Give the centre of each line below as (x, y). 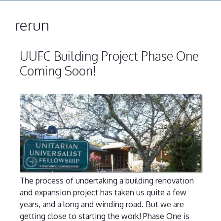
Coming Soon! (58, 70)
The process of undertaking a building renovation (107, 180)
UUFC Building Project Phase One (109, 55)
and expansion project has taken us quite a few (103, 192)
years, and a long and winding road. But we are (102, 204)
